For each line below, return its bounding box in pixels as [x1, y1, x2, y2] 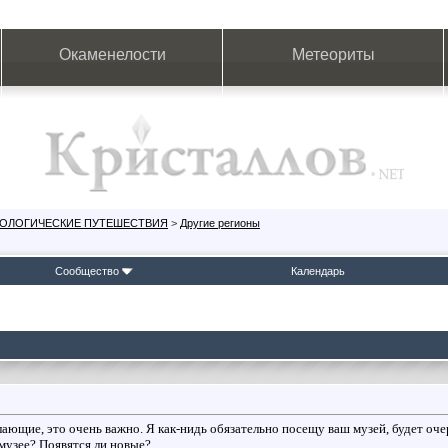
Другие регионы [180, 217, 260, 229]
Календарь [291, 265, 345, 277]
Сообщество [54, 265, 119, 277]
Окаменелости [58, 46, 166, 63]
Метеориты [291, 46, 375, 63]
